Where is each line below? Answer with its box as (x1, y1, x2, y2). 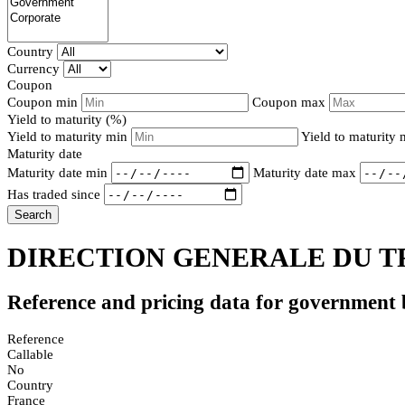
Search (14, 208, 52, 222)
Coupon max (252, 95, 325, 110)
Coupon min (7, 95, 78, 110)
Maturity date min (7, 165, 108, 180)
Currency (7, 61, 60, 77)
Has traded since (7, 186, 100, 202)
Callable (7, 346, 53, 362)
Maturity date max (253, 165, 356, 180)
